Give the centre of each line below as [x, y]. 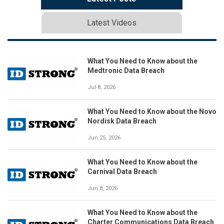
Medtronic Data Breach [126, 70]
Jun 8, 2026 [102, 188]
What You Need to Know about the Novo [152, 111]
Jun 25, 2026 [104, 137]
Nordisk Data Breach [122, 121]
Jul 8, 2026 [101, 87]
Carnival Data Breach [122, 171]
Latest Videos [111, 22]
